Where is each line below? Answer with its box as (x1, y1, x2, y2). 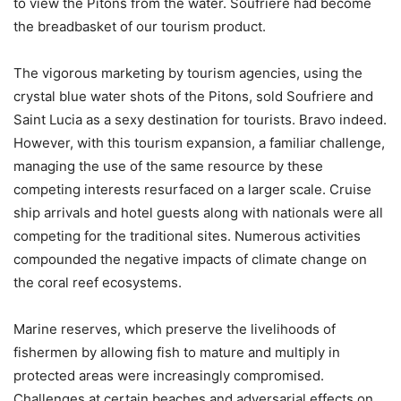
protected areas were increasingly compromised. (13, 366, 324, 384)
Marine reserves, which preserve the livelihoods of (13, 320, 336, 337)
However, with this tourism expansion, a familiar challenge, (13, 133, 385, 151)
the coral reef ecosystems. (13, 273, 182, 291)
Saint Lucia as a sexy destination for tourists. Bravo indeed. (13, 110, 387, 128)
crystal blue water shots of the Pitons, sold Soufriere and (13, 87, 373, 105)
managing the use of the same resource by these (13, 157, 323, 175)
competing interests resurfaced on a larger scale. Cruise (13, 180, 371, 198)
